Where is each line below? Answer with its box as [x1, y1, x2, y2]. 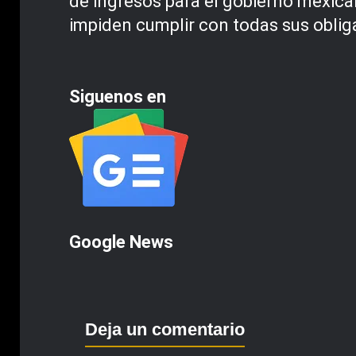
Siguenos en [69, 86, 166, 106]
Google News [69, 231, 173, 252]
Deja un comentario [85, 319, 245, 339]
